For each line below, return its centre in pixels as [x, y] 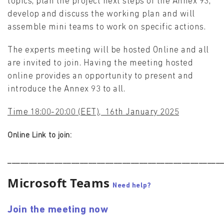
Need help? [132, 186]
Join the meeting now [58, 210]
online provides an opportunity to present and [100, 76]
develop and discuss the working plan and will [101, 14]
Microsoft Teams [59, 183]
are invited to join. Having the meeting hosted [100, 63]
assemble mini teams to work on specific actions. [106, 27]
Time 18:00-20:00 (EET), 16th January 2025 [93, 112]
